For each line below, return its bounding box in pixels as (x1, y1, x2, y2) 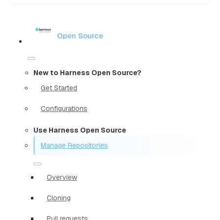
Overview (47, 172, 77, 182)
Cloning (47, 193, 71, 202)
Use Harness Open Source (33, 125, 126, 135)
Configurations (41, 104, 87, 113)
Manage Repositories (41, 140, 108, 150)
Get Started (41, 83, 77, 92)
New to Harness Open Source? (33, 68, 141, 77)
